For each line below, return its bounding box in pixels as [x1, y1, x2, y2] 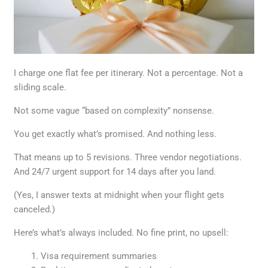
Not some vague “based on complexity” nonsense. [14, 105, 215, 117]
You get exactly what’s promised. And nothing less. [14, 129, 217, 140]
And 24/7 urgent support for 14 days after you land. [14, 166, 217, 178]
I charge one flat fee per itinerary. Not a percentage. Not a [14, 68, 243, 79]
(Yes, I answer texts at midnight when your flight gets [14, 190, 225, 201]
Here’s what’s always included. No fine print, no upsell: [14, 227, 229, 239]
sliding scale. [14, 82, 67, 93]
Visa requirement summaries [41, 251, 157, 262]
